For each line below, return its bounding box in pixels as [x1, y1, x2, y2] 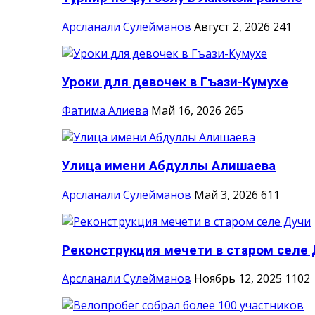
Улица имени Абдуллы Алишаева [62, 158, 276, 174]
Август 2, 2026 [194, 18, 270, 34]
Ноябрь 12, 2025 [194, 271, 282, 287]
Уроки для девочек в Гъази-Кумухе [62, 74, 288, 90]
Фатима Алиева [62, 103, 148, 119]
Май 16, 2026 [151, 103, 221, 119]
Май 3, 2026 [194, 186, 258, 202]
